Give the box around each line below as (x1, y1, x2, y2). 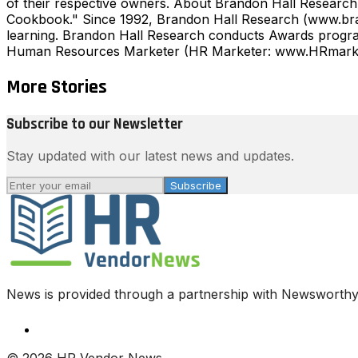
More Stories (6, 74, 107, 99)
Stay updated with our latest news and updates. (6, 148, 294, 165)
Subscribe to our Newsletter (6, 114, 183, 133)
